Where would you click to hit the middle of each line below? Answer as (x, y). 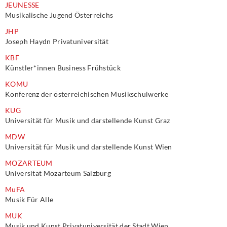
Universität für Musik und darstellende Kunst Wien (89, 147)
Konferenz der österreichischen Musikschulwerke (87, 94)
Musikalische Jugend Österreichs (59, 15)
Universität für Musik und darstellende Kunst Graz (88, 120)
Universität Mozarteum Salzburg (58, 173)
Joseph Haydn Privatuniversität (57, 41)
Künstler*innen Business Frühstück (63, 68)
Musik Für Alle (29, 199)
